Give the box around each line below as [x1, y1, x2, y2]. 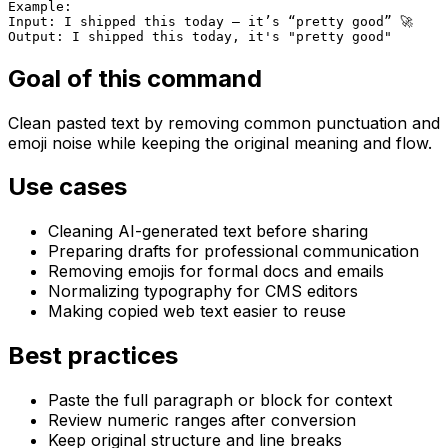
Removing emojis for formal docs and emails [48, 261, 384, 282]
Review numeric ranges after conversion [48, 410, 356, 431]
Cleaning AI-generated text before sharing [48, 221, 368, 242]
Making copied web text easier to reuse [48, 301, 346, 322]
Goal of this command [8, 63, 262, 93]
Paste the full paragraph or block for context [48, 390, 392, 411]
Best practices [8, 341, 178, 371]
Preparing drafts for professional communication [48, 241, 419, 262]
